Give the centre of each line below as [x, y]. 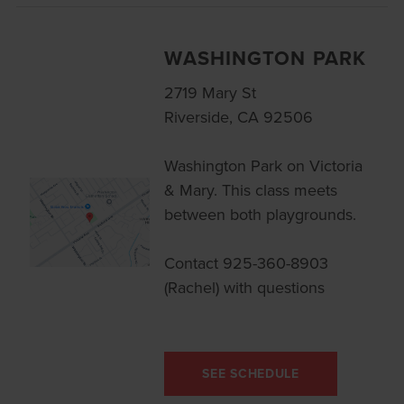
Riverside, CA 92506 [239, 117]
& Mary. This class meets [251, 190]
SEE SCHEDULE [251, 373]
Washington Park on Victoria [264, 166]
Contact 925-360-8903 [247, 263]
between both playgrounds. [261, 215]
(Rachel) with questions [245, 288]
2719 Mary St [211, 93]
